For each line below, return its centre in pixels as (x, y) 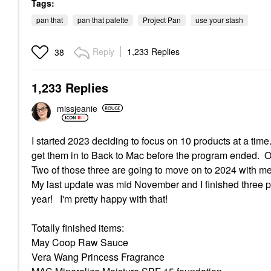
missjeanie (77, 108)
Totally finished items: (78, 228)
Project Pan (162, 20)
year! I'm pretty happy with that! (100, 199)
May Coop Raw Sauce (80, 242)
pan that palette (103, 20)
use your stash (219, 20)
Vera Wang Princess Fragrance (98, 257)
